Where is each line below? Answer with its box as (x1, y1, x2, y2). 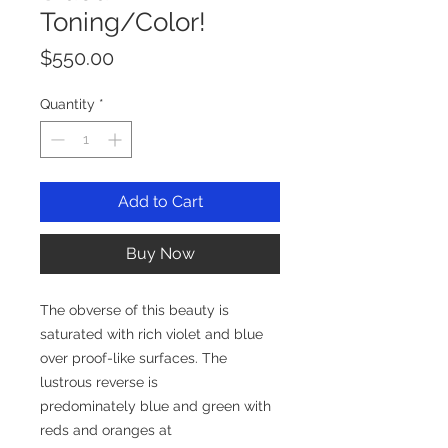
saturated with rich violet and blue (40, 325, 263, 342)
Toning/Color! (40, 6, 206, 37)
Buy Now (125, 243, 195, 263)
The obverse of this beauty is (40, 301, 229, 318)
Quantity (40, 95, 95, 112)
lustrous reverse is (40, 373, 158, 390)
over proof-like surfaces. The (40, 349, 227, 366)
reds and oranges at (40, 421, 172, 438)
